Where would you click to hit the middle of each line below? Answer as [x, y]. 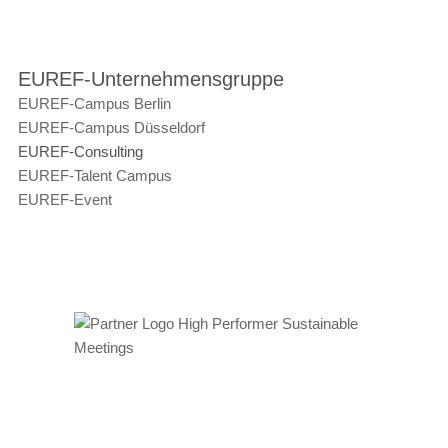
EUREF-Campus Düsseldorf [111, 127]
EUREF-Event [64, 199]
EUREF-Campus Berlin [94, 103]
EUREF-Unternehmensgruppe [150, 79]
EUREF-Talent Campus [94, 175]
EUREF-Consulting [80, 151]
